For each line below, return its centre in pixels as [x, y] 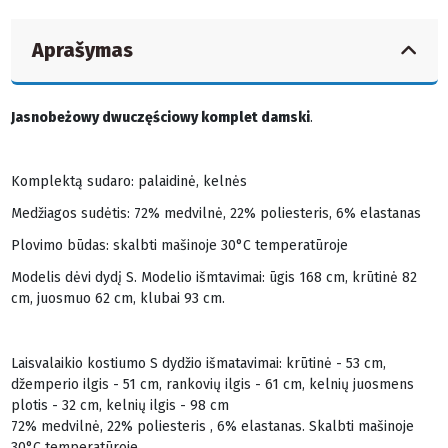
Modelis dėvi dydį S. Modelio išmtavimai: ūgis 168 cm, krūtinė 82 [213, 278]
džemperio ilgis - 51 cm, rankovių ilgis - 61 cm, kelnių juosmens [212, 384]
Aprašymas [82, 50]
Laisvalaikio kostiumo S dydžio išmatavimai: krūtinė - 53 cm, [198, 363]
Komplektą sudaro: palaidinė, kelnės [128, 181]
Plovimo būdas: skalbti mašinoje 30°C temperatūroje [179, 246]
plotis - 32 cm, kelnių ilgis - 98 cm [119, 405]
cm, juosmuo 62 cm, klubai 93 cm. [117, 299]
